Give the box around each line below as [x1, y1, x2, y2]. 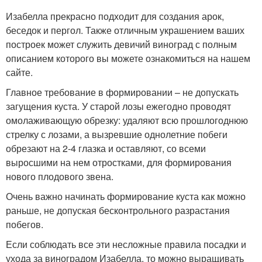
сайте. [6, 65, 33, 79]
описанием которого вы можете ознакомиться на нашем [6, 51, 250, 65]
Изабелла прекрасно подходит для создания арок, [6, 9, 224, 23]
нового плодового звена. [6, 169, 113, 183]
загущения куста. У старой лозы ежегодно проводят [6, 99, 231, 113]
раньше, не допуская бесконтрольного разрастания [6, 203, 230, 217]
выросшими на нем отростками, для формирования [6, 155, 232, 169]
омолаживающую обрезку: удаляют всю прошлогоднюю [6, 113, 248, 127]
